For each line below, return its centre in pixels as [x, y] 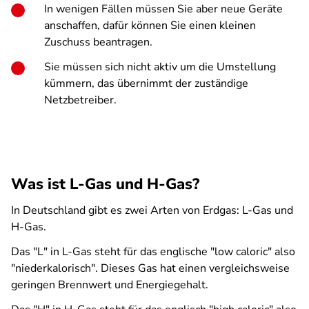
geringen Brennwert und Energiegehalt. [110, 285]
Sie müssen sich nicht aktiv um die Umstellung [160, 67]
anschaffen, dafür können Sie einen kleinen [150, 26]
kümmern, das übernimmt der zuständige [146, 83]
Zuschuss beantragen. [98, 42]
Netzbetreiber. [80, 100]
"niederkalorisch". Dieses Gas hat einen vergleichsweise [150, 268]
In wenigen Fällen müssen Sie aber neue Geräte [163, 9]
